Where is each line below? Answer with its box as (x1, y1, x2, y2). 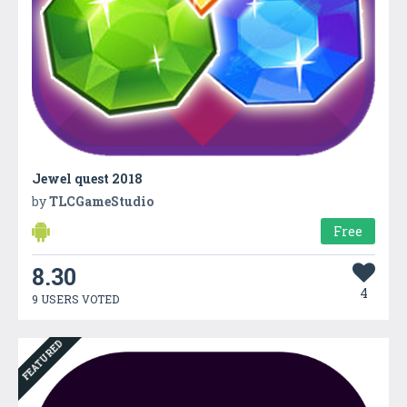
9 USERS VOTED (32, 291, 119, 306)
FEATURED (19, 337, 66, 383)
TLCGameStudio (49, 192, 154, 210)
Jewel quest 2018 (32, 169, 143, 187)
